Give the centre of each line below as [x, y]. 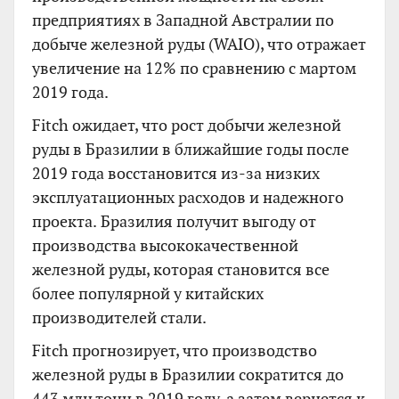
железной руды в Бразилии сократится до [188, 374]
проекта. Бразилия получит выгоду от [174, 221]
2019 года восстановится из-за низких [176, 173]
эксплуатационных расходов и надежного [188, 197]
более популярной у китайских [148, 293]
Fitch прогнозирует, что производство [175, 350]
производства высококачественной [165, 245]
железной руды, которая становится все [181, 269]
